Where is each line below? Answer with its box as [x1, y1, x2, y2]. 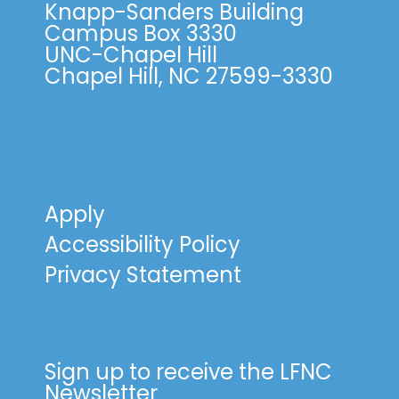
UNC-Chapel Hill [45, 39, 217, 69]
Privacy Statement [45, 259, 241, 289]
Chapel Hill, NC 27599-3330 [45, 61, 333, 91]
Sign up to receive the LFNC [45, 356, 332, 387]
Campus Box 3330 [45, 18, 237, 48]
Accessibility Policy [45, 229, 240, 259]
